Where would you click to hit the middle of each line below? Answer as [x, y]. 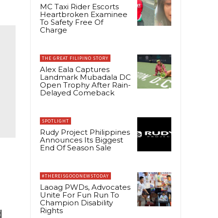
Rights [51, 210]
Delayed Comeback [77, 92]
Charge [54, 30]
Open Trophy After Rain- [85, 85]
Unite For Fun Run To [80, 195]
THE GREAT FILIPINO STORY [75, 58]
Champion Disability [76, 202]
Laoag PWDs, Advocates [85, 187]
